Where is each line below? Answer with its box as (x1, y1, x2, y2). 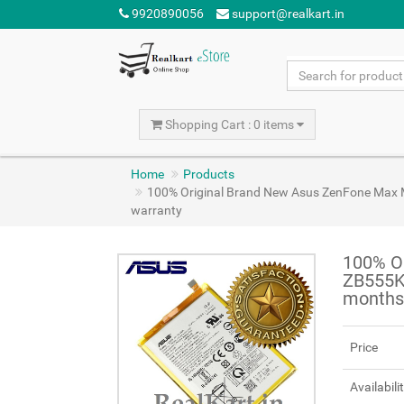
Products (183, 167, 234, 181)
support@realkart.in (229, 6, 344, 21)
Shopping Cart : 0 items (162, 117, 297, 132)
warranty (131, 203, 182, 217)
